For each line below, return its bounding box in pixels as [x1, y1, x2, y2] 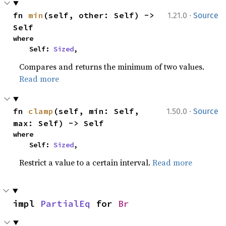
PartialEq [40, 198, 90, 209]
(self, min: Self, [53, 106, 140, 116]
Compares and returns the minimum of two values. [19, 61, 205, 72]
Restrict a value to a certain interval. [19, 157, 153, 168]
